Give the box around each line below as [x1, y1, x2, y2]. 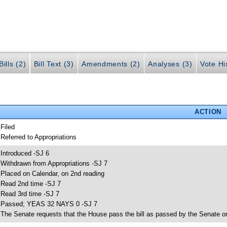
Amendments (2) [82, 59, 140, 68]
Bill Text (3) [33, 59, 74, 68]
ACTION [194, 108, 221, 116]
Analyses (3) [148, 59, 193, 68]
